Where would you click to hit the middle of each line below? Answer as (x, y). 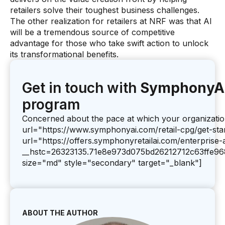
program (51, 104)
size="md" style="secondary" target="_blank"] (112, 163)
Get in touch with (81, 88)
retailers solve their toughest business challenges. (105, 10)
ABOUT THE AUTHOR (60, 213)
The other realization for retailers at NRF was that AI (111, 21)
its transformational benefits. (64, 54)
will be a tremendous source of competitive (92, 32)
